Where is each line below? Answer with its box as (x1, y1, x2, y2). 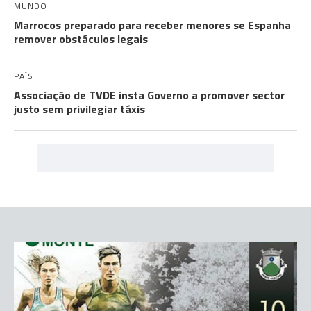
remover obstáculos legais (14, 31, 148, 47)
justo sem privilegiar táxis (14, 101, 145, 117)
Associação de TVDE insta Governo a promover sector (14, 87, 285, 103)
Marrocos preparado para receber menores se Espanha (14, 17, 291, 33)
